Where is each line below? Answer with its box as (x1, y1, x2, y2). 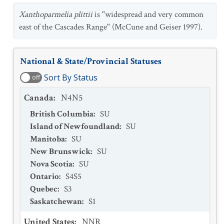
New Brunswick (30, 146, 90, 157)
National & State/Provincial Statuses (20, 55, 161, 67)
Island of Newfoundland (30, 121, 119, 132)
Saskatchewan (30, 196, 82, 207)
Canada (24, 92, 53, 103)
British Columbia (30, 108, 93, 119)
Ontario (30, 171, 59, 182)
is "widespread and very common (92, 9, 203, 20)
